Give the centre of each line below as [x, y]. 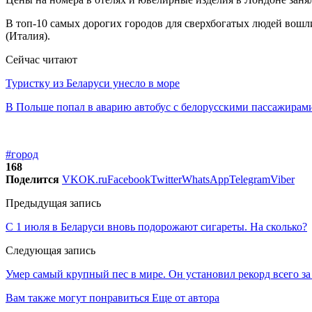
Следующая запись [50, 250]
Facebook [129, 179]
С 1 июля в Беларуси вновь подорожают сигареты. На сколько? [156, 226]
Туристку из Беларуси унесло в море [93, 83]
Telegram [250, 179]
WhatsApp [205, 179]
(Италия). [28, 36]
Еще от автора [186, 297]
